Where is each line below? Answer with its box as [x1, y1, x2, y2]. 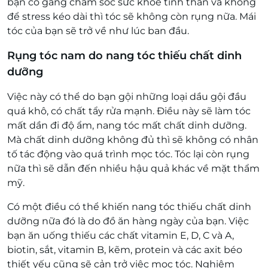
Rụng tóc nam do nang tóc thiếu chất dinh [7, 49, 242, 62]
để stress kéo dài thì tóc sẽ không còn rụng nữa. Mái [7, 11, 256, 22]
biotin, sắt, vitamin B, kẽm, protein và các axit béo [7, 244, 242, 255]
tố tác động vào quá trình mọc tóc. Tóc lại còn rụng [7, 148, 249, 160]
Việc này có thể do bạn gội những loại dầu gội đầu [7, 91, 246, 102]
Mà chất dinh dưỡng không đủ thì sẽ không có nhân [7, 134, 258, 145]
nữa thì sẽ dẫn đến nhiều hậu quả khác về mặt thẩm [7, 163, 260, 174]
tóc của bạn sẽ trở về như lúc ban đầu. [7, 25, 189, 36]
